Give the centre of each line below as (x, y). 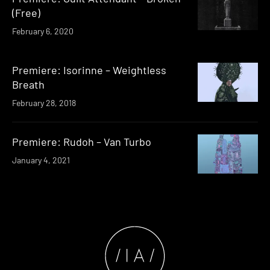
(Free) (26, 12)
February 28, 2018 (44, 102)
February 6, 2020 (43, 31)
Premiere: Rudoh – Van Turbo (82, 141)
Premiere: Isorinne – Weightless (89, 70)
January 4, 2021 (41, 160)
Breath (28, 84)
